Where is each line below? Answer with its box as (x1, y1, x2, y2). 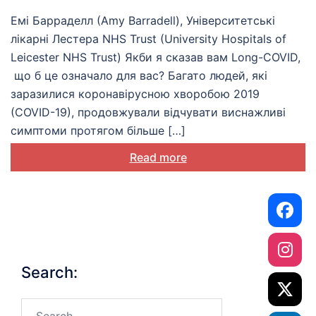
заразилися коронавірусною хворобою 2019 (11, 87, 260, 102)
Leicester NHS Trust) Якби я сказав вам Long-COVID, (11, 50, 300, 65)
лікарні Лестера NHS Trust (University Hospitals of (11, 32, 286, 47)
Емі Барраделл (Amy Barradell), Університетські (11, 13, 275, 28)
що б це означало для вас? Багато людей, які (11, 68, 267, 83)
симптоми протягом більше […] (11, 123, 186, 138)
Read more (129, 150, 187, 165)
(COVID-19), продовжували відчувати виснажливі (11, 105, 286, 120)
